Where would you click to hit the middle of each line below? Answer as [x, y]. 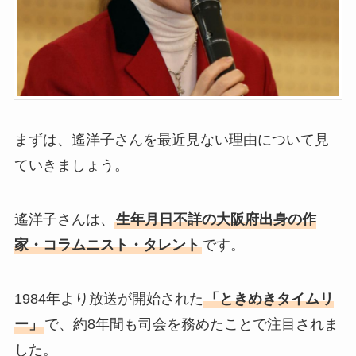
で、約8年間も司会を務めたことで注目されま [191, 324]
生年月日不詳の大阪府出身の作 [216, 220]
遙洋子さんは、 [64, 220]
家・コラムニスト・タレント [107, 245]
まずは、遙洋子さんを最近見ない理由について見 [171, 140]
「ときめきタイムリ [269, 298]
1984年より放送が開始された [108, 298]
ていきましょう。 [71, 166]
